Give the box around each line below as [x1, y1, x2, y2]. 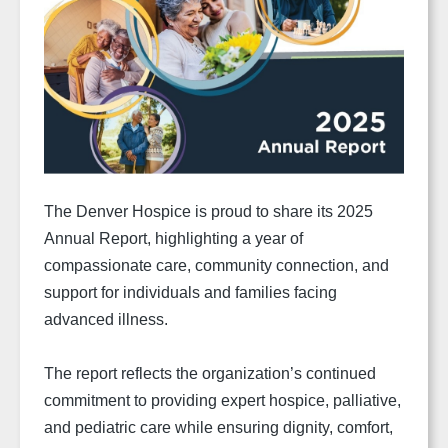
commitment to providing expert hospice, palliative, [44, 391, 401, 409]
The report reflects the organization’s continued [44, 364, 376, 382]
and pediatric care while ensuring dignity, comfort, [44, 418, 393, 436]
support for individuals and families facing [44, 283, 337, 301]
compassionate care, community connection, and [44, 256, 389, 274]
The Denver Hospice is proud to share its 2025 [44, 202, 373, 220]
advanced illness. [44, 310, 168, 328]
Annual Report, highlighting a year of [44, 229, 303, 247]
